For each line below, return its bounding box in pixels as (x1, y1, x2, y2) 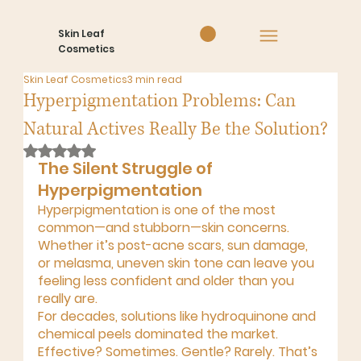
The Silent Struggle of (37, 156, 216, 180)
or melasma (37, 253, 111, 272)
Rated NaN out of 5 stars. (58, 140, 198, 157)
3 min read (127, 72, 182, 86)
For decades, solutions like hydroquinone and (37, 306, 319, 326)
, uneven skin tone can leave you (110, 253, 317, 272)
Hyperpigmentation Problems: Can (23, 88, 296, 114)
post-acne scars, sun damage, (117, 235, 311, 255)
